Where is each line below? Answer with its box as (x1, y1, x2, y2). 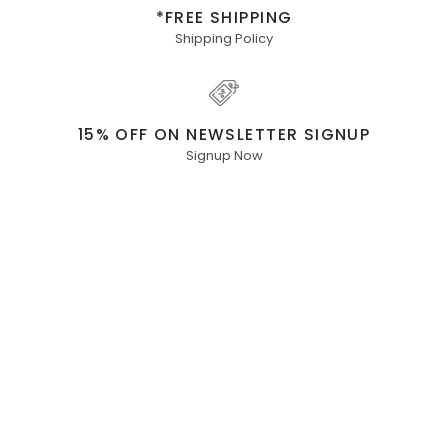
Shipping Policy (175, 29, 273, 49)
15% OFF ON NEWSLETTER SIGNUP (77, 124, 371, 146)
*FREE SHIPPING (155, 7, 293, 29)
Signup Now (185, 146, 263, 166)
